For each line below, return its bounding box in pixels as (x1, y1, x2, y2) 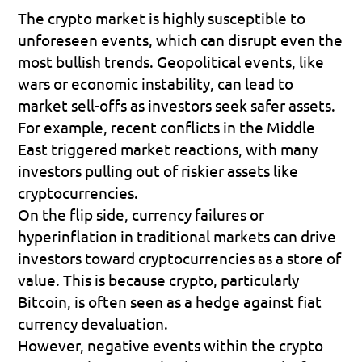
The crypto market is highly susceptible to (18, 7, 306, 27)
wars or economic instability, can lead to (18, 73, 294, 93)
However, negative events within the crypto (18, 335, 324, 355)
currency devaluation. (18, 313, 169, 333)
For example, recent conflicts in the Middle (18, 116, 316, 137)
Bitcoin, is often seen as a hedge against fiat (18, 291, 322, 311)
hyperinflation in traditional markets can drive (18, 225, 337, 246)
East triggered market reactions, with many (18, 138, 318, 158)
